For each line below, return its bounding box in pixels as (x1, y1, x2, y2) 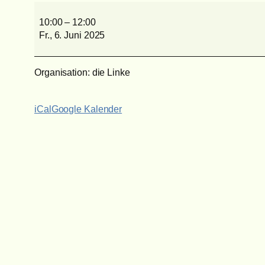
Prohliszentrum (34, 2, 96, 13)
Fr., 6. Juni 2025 (39, 30, 105, 41)
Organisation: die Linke (34, 67, 130, 78)
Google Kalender (51, 104, 122, 115)
